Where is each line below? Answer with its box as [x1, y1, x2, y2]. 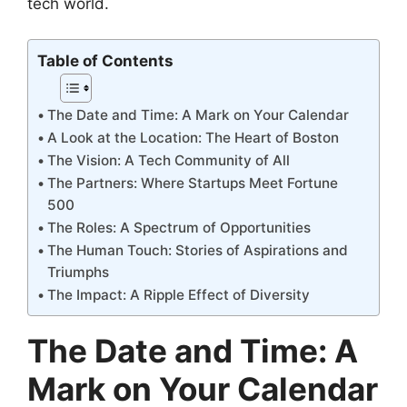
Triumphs [47, 263, 110, 281]
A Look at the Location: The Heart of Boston [47, 128, 340, 146]
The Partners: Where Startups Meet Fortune [47, 174, 339, 192]
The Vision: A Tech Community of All [47, 151, 291, 169]
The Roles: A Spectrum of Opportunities [47, 218, 312, 236]
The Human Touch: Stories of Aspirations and [47, 241, 349, 259]
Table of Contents [37, 52, 174, 71]
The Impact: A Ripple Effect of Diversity [47, 285, 311, 303]
